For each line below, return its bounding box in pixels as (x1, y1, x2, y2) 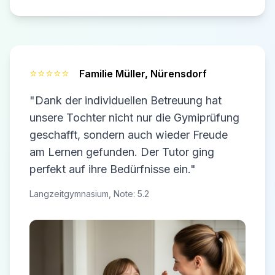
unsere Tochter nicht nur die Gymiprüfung (29, 111, 239, 124)
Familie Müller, (79, 68, 150, 80)
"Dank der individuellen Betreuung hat (29, 94, 222, 107)
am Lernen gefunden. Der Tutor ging (29, 145, 214, 158)
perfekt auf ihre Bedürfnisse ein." (29, 163, 196, 176)
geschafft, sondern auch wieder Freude (29, 128, 228, 141)
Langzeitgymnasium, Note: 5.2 (29, 188, 149, 199)
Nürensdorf (150, 68, 207, 80)
